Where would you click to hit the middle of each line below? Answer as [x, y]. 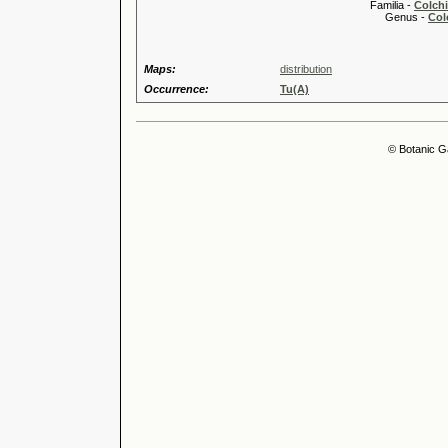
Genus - [354, 17]
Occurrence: [176, 89]
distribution [306, 69]
